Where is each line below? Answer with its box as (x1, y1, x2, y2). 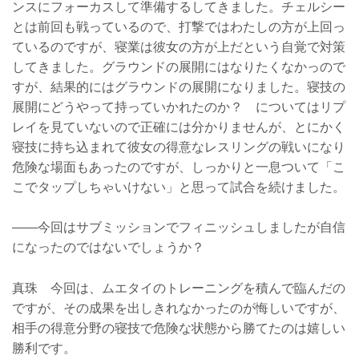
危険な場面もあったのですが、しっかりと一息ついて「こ (12, 159, 345, 174)
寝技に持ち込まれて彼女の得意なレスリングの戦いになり (12, 139, 345, 154)
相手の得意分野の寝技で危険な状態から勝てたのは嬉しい (12, 321, 345, 335)
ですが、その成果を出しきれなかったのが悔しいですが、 (12, 301, 345, 315)
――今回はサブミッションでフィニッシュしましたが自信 (12, 220, 345, 235)
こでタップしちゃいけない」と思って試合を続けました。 (12, 179, 345, 194)
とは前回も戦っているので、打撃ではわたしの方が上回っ (12, 19, 345, 34)
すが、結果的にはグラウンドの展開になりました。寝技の (12, 79, 345, 94)
